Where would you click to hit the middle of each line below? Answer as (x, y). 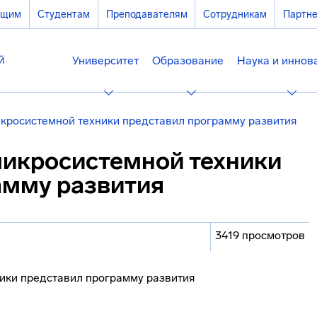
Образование (188, 60)
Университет (105, 60)
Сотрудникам (235, 14)
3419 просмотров (260, 235)
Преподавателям (146, 14)
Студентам (63, 14)
